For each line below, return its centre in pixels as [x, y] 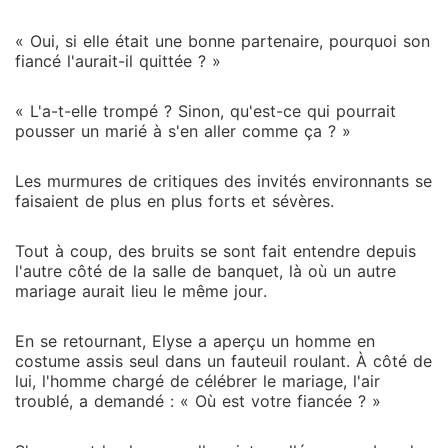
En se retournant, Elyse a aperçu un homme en [195, 341]
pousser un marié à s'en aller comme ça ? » [183, 131]
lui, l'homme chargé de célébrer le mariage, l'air [197, 381]
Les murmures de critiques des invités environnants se [223, 181]
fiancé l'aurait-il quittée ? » [118, 61]
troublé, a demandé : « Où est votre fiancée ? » [198, 401]
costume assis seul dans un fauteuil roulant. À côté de [223, 361]
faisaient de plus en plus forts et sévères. [174, 201]
